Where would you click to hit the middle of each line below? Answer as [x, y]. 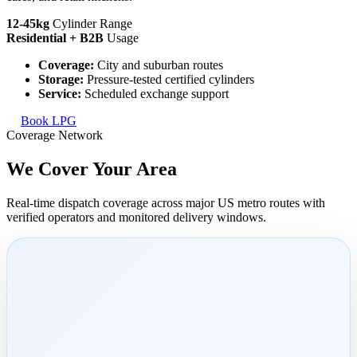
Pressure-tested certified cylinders [169, 79]
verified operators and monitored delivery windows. [136, 217]
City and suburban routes [159, 65]
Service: [60, 93]
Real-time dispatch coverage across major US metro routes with [166, 202]
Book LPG [49, 120]
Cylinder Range [92, 23]
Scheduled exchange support [155, 93]
